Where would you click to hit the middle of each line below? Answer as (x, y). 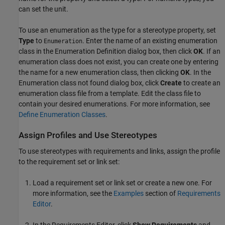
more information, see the (73, 193)
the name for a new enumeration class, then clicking (99, 73)
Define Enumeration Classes (62, 115)
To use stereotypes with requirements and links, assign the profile (119, 151)
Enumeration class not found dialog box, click (89, 83)
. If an (212, 51)
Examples (129, 193)
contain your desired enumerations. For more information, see (114, 104)
